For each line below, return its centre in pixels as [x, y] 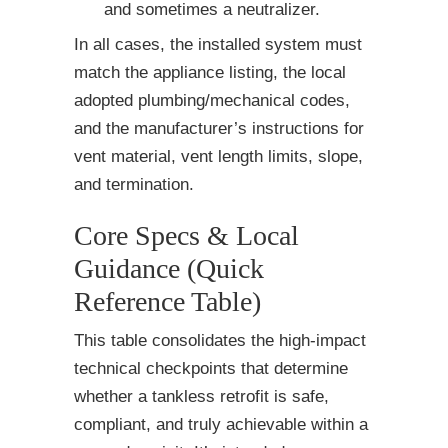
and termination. [134, 185]
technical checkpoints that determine [211, 369]
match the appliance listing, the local [210, 73]
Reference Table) [167, 302]
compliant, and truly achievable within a [221, 425]
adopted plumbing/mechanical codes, [212, 101]
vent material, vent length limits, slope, [218, 157]
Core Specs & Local [186, 236]
